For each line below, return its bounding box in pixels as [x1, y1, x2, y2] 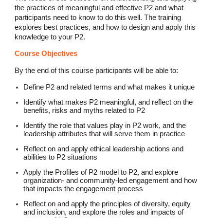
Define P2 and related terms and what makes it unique [23, 82, 195, 91]
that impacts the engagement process [23, 184, 143, 193]
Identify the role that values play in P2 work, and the [23, 121, 186, 129]
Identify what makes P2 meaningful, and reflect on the [23, 97, 193, 106]
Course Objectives [15, 49, 77, 58]
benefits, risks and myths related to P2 [23, 106, 145, 114]
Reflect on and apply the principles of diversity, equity [23, 199, 191, 208]
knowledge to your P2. [15, 32, 85, 41]
